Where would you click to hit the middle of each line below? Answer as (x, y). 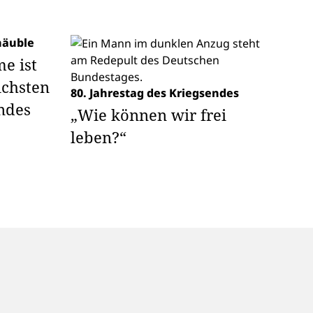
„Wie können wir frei (148, 115)
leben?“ (99, 137)
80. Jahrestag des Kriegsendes (155, 93)
